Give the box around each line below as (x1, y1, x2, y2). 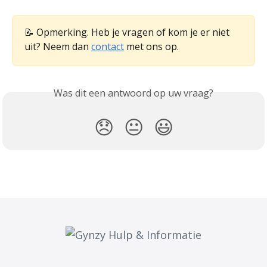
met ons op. (124, 39, 179, 53)
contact (91, 39, 124, 53)
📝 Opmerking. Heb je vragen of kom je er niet (24, 25, 232, 39)
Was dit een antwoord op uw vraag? (54, 86, 213, 100)
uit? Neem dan (24, 39, 91, 53)
